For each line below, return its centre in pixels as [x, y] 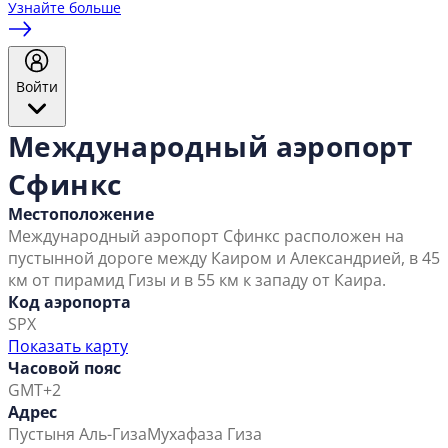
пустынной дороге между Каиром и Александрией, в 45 [224, 258]
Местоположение [81, 214]
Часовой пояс [64, 368]
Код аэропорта [69, 302]
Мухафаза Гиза [204, 434]
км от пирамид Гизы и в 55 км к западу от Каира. [197, 280]
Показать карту [68, 346]
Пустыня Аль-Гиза [77, 434]
